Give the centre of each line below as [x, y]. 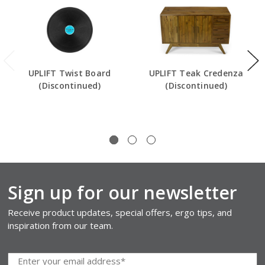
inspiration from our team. [61, 226]
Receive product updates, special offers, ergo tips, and [120, 213]
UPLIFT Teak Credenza [196, 73]
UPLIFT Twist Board [70, 73]
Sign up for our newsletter [123, 193]
